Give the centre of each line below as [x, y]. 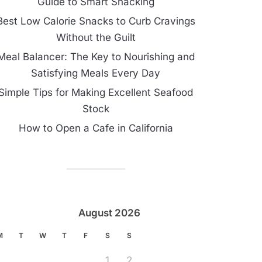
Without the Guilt [96, 37]
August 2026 [109, 213]
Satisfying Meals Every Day [96, 73]
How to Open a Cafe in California [96, 128]
